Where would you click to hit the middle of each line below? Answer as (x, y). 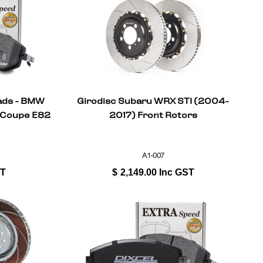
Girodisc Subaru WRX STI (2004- (153, 101)
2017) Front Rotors (153, 115)
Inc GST (176, 172)
